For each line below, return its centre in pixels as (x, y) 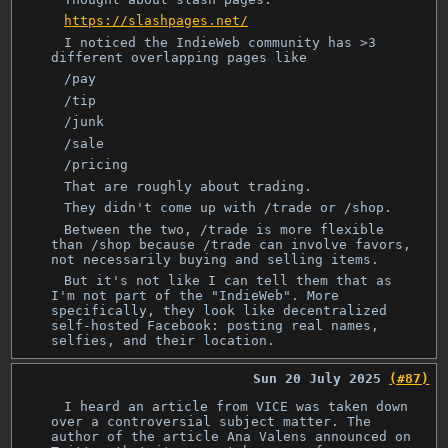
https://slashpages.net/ (156, 21)
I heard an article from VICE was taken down (236, 406)
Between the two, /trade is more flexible (224, 229)
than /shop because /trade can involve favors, (231, 244)
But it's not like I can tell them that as (228, 281)
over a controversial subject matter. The (211, 421)
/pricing (96, 165)
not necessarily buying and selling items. (215, 259)
